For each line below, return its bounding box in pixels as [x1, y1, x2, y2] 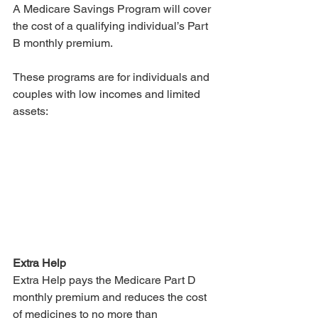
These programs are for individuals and [13, 70, 212, 84]
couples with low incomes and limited [13, 87, 203, 102]
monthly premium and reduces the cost [13, 290, 209, 304]
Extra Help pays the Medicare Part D [13, 273, 199, 287]
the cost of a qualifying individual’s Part [13, 19, 211, 33]
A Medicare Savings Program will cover [13, 2, 214, 16]
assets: [13, 104, 48, 119]
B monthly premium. [13, 36, 115, 50]
